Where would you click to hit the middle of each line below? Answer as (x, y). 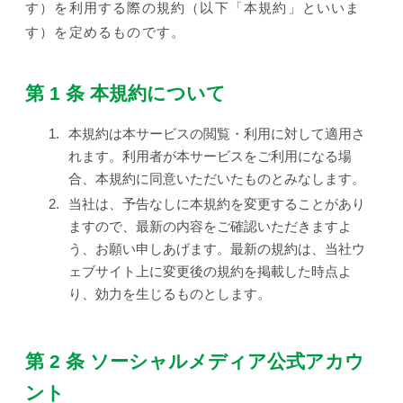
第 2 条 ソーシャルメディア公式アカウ (195, 361)
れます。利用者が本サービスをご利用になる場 (210, 156)
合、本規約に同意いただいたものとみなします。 (217, 178)
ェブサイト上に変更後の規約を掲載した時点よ (210, 271)
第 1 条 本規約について (125, 93)
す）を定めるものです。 (106, 31)
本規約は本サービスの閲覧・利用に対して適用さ (217, 133)
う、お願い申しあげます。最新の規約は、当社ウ (217, 248)
